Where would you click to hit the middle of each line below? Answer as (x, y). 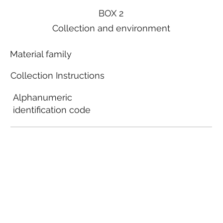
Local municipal (43, 143)
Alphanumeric (42, 98)
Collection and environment (111, 28)
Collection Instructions (57, 76)
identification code (52, 110)
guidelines (32, 156)
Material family (41, 54)
